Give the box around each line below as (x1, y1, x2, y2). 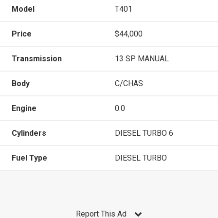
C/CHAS (115, 78, 143, 88)
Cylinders (12, 128, 46, 138)
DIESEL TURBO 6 (115, 128, 173, 138)
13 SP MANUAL (115, 54, 169, 63)
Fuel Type (12, 153, 47, 163)
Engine (12, 103, 36, 113)
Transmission (12, 54, 62, 63)
